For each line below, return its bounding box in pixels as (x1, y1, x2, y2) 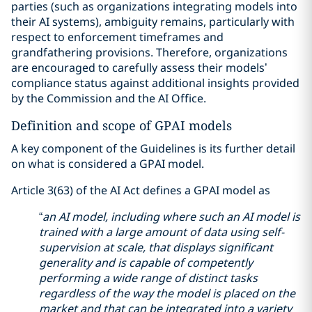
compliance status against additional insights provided (11, 75, 299, 91)
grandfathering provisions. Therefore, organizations (11, 45, 288, 60)
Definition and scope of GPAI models (11, 117, 232, 134)
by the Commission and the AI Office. (11, 91, 206, 106)
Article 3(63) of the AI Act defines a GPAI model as (11, 182, 270, 198)
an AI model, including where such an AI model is (42, 209, 300, 224)
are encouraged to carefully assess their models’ (11, 60, 267, 75)
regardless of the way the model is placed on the (39, 286, 295, 301)
